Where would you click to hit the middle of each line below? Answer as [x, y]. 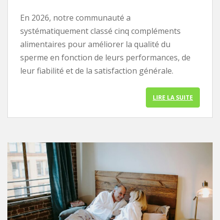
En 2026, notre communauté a [75, 17]
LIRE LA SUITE [173, 97]
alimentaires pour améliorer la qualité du [95, 44]
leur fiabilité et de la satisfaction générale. [97, 70]
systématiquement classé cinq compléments [100, 31]
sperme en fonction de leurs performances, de [105, 57]
